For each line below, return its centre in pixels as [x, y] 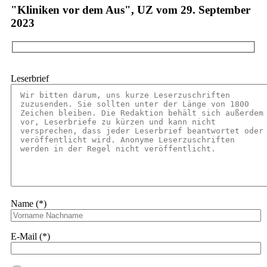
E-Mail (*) [30, 236]
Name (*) [29, 203]
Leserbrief [30, 78]
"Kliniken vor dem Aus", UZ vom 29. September [131, 10]
